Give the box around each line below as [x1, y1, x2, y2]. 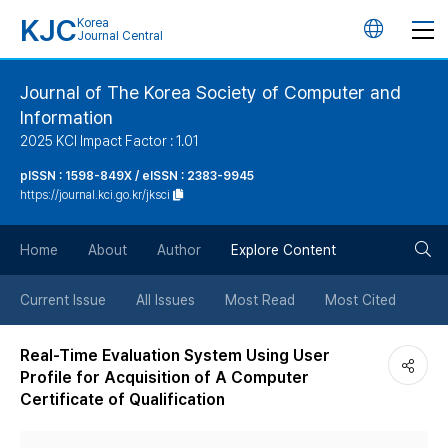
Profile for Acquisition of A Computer [20, 368, 309, 387]
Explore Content [231, 242, 336, 258]
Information [20, 107, 113, 128]
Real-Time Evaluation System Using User [20, 346, 330, 365]
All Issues [136, 292, 195, 308]
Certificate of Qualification [20, 390, 225, 409]
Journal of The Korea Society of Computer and [20, 82, 401, 103]
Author [157, 242, 201, 258]
